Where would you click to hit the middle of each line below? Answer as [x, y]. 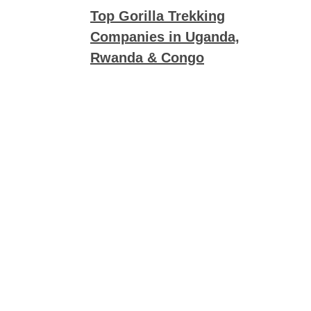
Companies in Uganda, [165, 36]
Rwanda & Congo [147, 57]
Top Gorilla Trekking [158, 16]
